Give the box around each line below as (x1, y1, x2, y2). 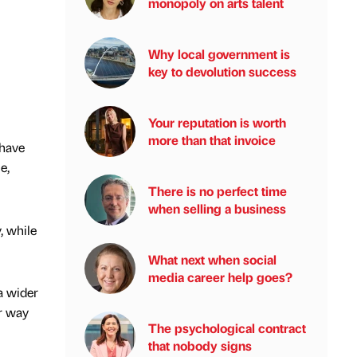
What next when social (148, 251, 277, 268)
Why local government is (148, 45, 290, 62)
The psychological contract (148, 320, 306, 336)
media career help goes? (148, 269, 292, 285)
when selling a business (148, 200, 286, 217)
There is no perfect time (148, 182, 287, 199)
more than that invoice (148, 131, 276, 148)
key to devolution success (148, 63, 296, 80)
